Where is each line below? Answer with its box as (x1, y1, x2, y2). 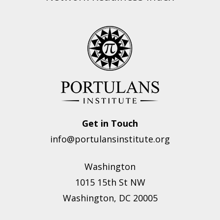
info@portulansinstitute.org (50, 133, 170, 145)
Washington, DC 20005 (62, 192, 158, 204)
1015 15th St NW (75, 176, 145, 188)
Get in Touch (82, 117, 138, 129)
